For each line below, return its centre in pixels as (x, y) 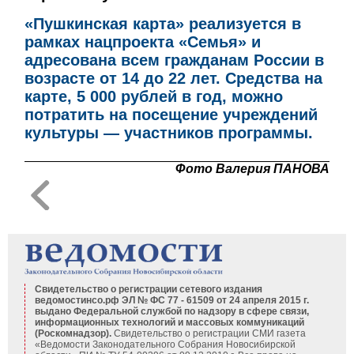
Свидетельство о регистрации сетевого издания (148, 289)
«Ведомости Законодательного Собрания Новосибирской (165, 344)
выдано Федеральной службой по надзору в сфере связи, (171, 311)
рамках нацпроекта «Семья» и (143, 42)
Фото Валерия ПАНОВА (252, 168)
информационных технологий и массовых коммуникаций (169, 322)
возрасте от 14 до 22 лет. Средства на (174, 78)
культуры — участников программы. (169, 133)
